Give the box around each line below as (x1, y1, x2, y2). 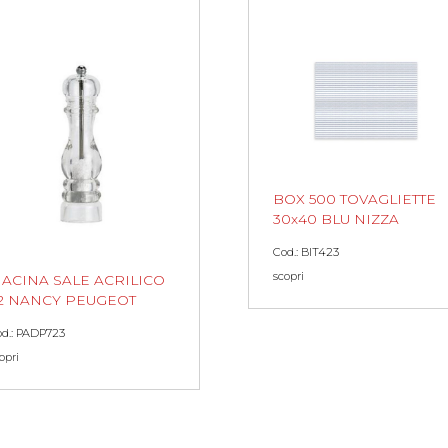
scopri (273, 269, 304, 284)
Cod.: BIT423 (273, 245, 339, 260)
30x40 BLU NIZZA (273, 211, 399, 228)
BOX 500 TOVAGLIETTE (273, 191, 436, 208)
